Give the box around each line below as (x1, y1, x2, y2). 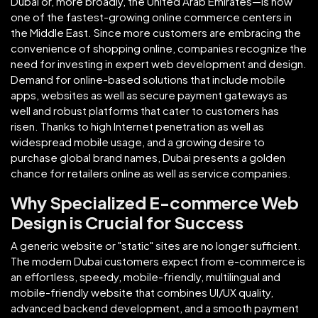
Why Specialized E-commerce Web (11, 191, 299, 213)
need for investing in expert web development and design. (11, 56, 307, 70)
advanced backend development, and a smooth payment (11, 300, 299, 314)
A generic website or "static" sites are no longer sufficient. (11, 238, 301, 252)
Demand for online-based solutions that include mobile (11, 72, 285, 86)
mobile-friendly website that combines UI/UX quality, (11, 285, 273, 299)
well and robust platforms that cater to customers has (11, 103, 279, 117)
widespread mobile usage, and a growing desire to (11, 134, 265, 148)
